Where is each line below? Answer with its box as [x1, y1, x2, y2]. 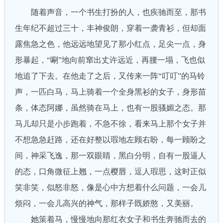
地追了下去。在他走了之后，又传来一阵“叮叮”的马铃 [14, 72, 205, 80]
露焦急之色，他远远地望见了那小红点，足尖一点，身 [14, 40, 206, 48]
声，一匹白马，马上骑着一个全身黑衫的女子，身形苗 [14, 88, 206, 96]
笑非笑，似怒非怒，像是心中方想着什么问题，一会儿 [14, 183, 206, 192]
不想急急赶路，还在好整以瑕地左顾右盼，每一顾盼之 [14, 135, 206, 144]
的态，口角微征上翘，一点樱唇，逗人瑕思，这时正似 [14, 167, 206, 176]
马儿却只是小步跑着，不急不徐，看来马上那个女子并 [14, 119, 206, 128]
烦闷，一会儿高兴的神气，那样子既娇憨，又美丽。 [14, 199, 198, 208]
